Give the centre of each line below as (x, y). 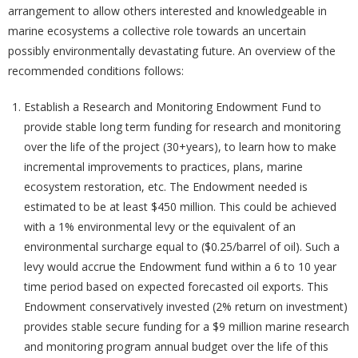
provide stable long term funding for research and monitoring (182, 127)
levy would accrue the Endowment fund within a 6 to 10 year (180, 267)
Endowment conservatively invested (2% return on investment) (186, 307)
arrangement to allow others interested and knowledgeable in (167, 11)
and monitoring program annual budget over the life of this (176, 347)
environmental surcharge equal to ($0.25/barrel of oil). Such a (182, 247)
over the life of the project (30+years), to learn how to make (180, 147)
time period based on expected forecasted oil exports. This (176, 287)
